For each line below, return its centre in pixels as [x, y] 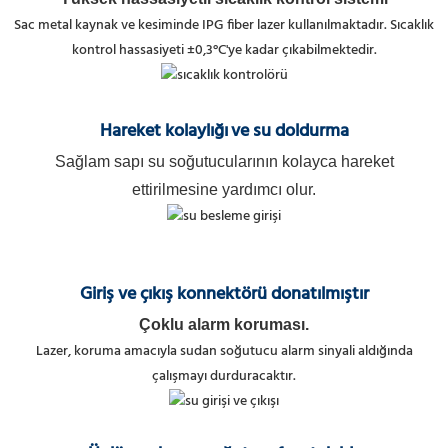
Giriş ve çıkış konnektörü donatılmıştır [224, 295]
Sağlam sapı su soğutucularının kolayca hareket [224, 162]
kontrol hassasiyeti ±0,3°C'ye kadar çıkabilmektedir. [224, 50]
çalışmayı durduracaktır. [224, 377]
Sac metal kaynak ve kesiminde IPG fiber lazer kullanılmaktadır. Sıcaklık [224, 25]
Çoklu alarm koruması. [224, 325]
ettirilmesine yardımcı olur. [224, 190]
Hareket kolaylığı [163, 132]
